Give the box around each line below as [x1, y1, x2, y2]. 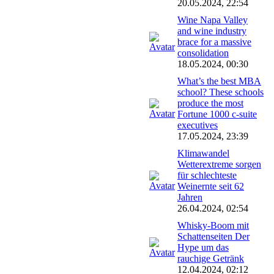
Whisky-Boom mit [177, 220, 249, 231]
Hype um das [177, 242, 229, 253]
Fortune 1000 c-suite [177, 108, 257, 119]
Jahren [177, 191, 202, 202]
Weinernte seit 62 [177, 180, 244, 191]
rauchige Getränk [177, 253, 244, 264]
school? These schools [177, 86, 264, 97]
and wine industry [177, 25, 246, 36]
